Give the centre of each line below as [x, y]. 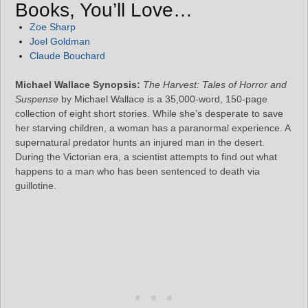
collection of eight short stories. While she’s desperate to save [149, 113]
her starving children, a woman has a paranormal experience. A [153, 128]
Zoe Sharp [53, 26]
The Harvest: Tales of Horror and [215, 84]
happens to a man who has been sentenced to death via [137, 171]
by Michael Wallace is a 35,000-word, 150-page [163, 99]
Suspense [37, 99]
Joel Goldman [60, 41]
